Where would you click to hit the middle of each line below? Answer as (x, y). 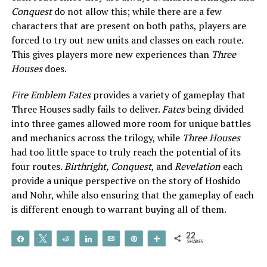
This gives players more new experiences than (111, 54)
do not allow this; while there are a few (136, 11)
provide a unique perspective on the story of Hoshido (125, 180)
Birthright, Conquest (108, 166)
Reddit (85, 238)
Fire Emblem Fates (51, 94)
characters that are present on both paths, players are (128, 25)
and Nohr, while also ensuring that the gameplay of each (132, 195)
